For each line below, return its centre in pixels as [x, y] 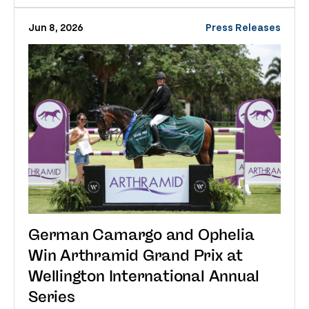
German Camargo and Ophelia [141, 235]
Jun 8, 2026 [56, 28]
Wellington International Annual [144, 276]
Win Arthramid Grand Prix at [136, 256]
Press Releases [243, 28]
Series [52, 297]
